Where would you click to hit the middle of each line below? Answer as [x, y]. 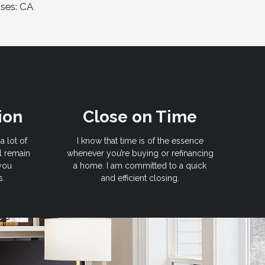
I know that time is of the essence [140, 141]
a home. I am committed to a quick [140, 166]
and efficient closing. [140, 178]
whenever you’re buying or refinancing [140, 153]
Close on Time [140, 117]
